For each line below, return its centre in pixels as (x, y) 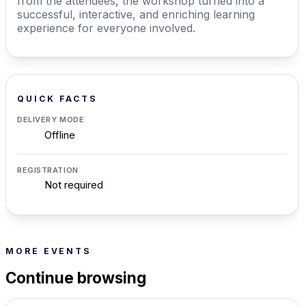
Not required (74, 185)
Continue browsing (76, 278)
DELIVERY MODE (51, 119)
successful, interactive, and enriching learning (136, 14)
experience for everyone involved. (106, 28)
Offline (60, 135)
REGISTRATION (48, 170)
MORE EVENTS (49, 251)
